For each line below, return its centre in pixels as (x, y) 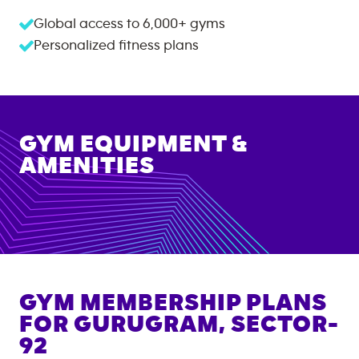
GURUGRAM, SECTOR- (206, 325)
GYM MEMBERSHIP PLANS (173, 303)
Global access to (87, 24)
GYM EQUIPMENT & (133, 144)
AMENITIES (87, 166)
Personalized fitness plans (116, 46)
